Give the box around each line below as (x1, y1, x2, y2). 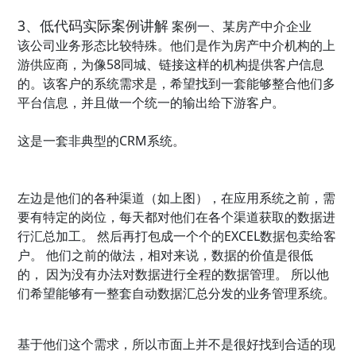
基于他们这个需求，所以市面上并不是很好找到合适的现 (17, 335, 336, 354)
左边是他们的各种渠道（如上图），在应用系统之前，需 (17, 189, 336, 207)
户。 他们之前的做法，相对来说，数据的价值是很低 (17, 246, 314, 265)
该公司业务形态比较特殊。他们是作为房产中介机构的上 (17, 37, 336, 55)
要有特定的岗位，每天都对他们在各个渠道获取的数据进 (17, 208, 336, 226)
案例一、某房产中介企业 (172, 17, 312, 36)
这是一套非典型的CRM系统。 (17, 132, 186, 150)
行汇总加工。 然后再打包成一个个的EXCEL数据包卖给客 (17, 227, 337, 246)
